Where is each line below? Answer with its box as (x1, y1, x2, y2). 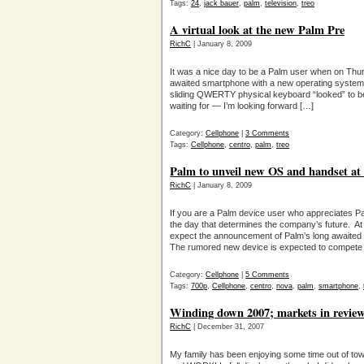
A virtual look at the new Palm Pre (170, 21, 344, 38)
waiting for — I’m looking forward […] (170, 101, 314, 110)
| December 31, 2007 (191, 323, 264, 331)
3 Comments (245, 129, 289, 137)
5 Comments (245, 271, 289, 279)
